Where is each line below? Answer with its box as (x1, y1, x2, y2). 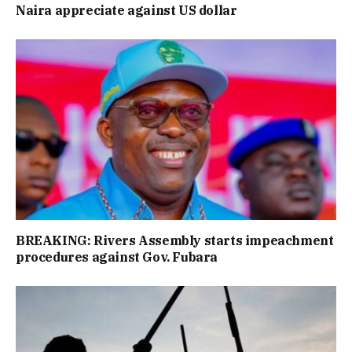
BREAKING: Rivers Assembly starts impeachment (16, 232, 334, 248)
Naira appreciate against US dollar (16, 2, 237, 19)
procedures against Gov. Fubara (16, 248, 218, 265)
